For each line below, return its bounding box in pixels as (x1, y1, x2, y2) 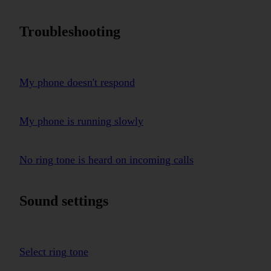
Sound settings (19, 192, 108, 209)
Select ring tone (19, 245, 88, 258)
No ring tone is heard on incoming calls (19, 153, 194, 166)
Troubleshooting (19, 23, 120, 39)
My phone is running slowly (19, 114, 143, 127)
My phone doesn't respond (19, 76, 135, 88)
